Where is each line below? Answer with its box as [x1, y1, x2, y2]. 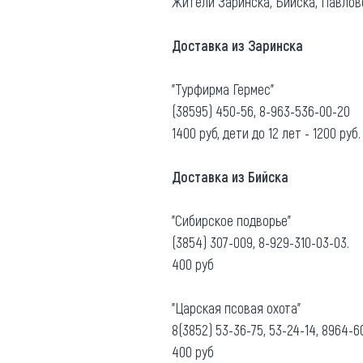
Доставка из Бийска [172, 167, 288, 186]
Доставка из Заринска [172, 36, 303, 54]
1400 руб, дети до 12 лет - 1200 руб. [172, 123, 361, 142]
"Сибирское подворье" [172, 211, 291, 229]
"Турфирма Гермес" [172, 79, 274, 98]
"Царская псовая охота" [172, 298, 304, 317]
